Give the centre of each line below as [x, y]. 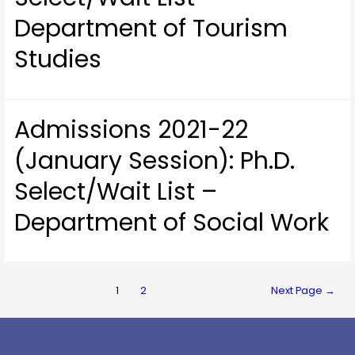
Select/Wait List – [116, 191]
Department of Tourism [151, 29]
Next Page [298, 291]
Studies [58, 60]
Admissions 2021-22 [132, 130]
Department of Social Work [172, 222]
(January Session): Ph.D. [155, 160]
